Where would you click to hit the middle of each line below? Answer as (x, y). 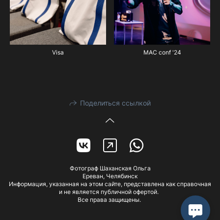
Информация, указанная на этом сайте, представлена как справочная (110, 184)
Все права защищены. (110, 200)
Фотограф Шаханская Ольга (110, 168)
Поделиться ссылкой (115, 103)
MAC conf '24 (162, 52)
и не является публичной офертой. (110, 192)
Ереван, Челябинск (110, 176)
